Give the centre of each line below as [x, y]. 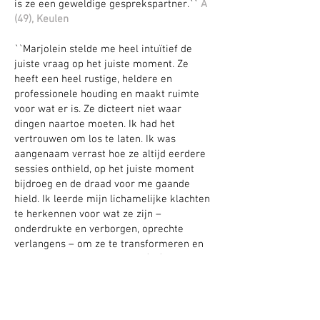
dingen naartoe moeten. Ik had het [95, 124]
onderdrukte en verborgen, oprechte [99, 229]
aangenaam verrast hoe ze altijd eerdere [110, 154]
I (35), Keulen [170, 259]
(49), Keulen [41, 19]
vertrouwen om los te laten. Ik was [95, 139]
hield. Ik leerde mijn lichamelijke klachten [112, 199]
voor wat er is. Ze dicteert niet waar [98, 109]
